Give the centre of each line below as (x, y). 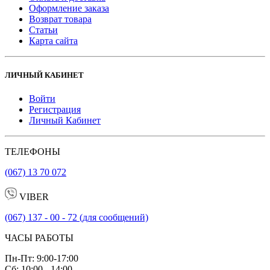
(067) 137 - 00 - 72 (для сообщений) (77, 218)
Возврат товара (60, 19)
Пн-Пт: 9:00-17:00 (42, 259)
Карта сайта (53, 40)
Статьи (43, 30)
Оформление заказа (69, 8)
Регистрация (55, 110)
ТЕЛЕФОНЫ (33, 152)
